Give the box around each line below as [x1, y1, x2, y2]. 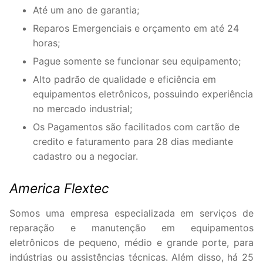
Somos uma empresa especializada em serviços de [9, 207, 254, 219]
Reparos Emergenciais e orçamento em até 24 [33, 22, 239, 34]
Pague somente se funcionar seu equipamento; [33, 55, 241, 67]
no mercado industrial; [33, 102, 132, 114]
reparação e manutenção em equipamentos [9, 221, 254, 234]
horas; [33, 36, 60, 49]
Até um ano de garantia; [33, 4, 139, 16]
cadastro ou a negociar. [33, 150, 138, 162]
